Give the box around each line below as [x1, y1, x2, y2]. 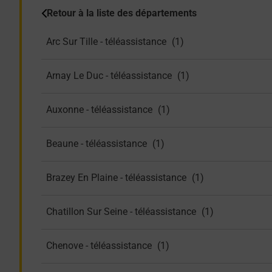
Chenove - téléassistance [46, 240, 152, 252]
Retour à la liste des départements [47, 7, 197, 19]
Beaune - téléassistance [46, 138, 147, 150]
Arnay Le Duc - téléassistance [46, 70, 172, 82]
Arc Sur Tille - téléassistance [46, 36, 166, 48]
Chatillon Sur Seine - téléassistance [46, 206, 196, 218]
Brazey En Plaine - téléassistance [46, 172, 186, 184]
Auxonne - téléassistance [46, 104, 152, 116]
